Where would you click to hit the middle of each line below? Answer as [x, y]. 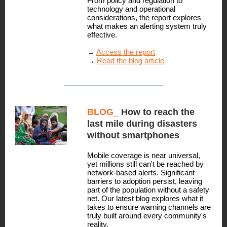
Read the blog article [130, 61]
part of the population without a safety [148, 190]
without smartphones [133, 135]
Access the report [126, 52]
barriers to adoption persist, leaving [145, 181]
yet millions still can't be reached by [145, 164]
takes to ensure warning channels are [149, 207]
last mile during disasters [142, 124]
